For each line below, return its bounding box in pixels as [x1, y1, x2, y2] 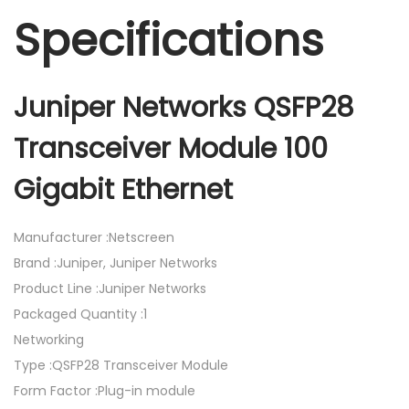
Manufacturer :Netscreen [14, 228, 174, 247]
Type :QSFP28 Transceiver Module [14, 356, 228, 375]
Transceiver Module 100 [14, 130, 328, 169]
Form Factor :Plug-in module [14, 382, 195, 401]
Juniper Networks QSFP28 [14, 89, 354, 128]
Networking [14, 330, 84, 350]
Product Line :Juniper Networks [14, 279, 206, 299]
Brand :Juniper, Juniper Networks [14, 254, 217, 273]
